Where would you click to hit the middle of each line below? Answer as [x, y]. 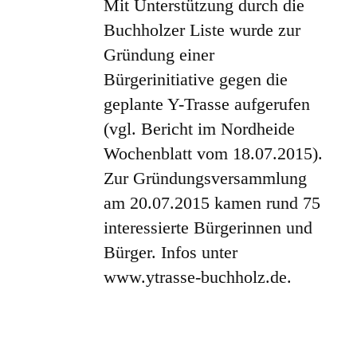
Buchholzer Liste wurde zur [202, 30]
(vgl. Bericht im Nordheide [200, 129]
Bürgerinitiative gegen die [196, 80]
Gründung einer [159, 55]
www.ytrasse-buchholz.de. [198, 277]
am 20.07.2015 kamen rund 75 [212, 203]
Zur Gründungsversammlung [206, 178]
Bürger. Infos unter [171, 253]
